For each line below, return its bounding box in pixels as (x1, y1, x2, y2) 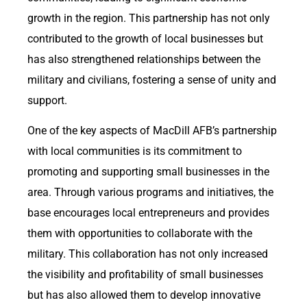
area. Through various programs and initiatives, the (27, 186, 273, 199)
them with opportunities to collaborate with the (27, 227, 252, 241)
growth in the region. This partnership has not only (27, 11, 270, 25)
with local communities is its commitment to (27, 145, 242, 158)
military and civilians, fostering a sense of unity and (27, 73, 276, 86)
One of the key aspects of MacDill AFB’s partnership (27, 124, 277, 138)
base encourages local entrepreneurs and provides (27, 206, 269, 220)
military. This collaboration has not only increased (27, 247, 268, 261)
